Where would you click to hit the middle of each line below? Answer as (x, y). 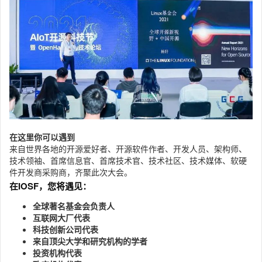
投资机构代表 (57, 252)
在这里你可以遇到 (42, 137)
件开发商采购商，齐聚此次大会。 (71, 172)
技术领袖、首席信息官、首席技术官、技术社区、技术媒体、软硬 (128, 160)
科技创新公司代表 (65, 229)
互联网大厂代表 (61, 217)
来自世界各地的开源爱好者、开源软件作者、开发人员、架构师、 (128, 148)
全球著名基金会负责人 (74, 206)
